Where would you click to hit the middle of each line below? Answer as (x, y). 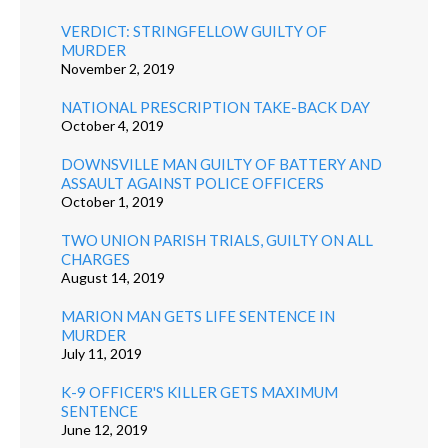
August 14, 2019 (112, 277)
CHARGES (95, 258)
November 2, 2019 (117, 68)
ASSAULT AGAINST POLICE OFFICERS (192, 182)
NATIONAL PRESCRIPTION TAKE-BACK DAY (215, 106)
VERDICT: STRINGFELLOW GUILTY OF (193, 30)
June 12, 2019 (104, 429)
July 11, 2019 (101, 353)
